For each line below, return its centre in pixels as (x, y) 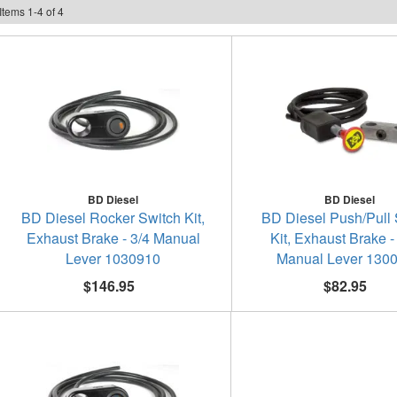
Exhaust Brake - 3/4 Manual (113, 238)
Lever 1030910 (113, 258)
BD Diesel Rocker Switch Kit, (113, 218)
